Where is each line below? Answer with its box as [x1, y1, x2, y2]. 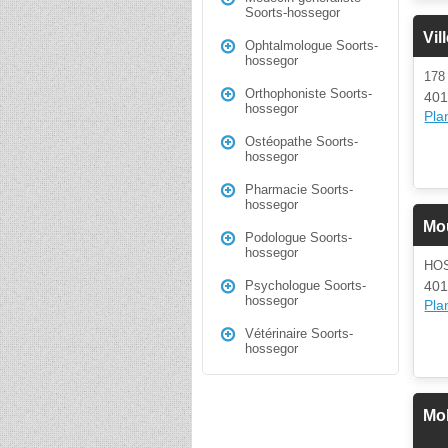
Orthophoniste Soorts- [245, 86, 372, 101]
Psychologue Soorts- [245, 278, 366, 293]
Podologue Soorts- [245, 230, 352, 245]
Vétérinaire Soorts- [245, 326, 353, 341]
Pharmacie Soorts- [245, 182, 353, 197]
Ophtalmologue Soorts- [245, 38, 378, 53]
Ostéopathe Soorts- [245, 134, 358, 149]
